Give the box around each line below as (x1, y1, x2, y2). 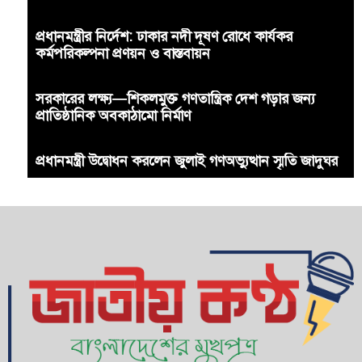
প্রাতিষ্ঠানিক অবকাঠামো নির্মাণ (36, 106, 191, 126)
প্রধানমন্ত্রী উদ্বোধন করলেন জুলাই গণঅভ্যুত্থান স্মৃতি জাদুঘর (36, 151, 338, 171)
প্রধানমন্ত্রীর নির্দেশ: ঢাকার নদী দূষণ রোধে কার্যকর (36, 27, 293, 47)
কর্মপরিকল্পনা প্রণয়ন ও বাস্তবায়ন (36, 44, 210, 64)
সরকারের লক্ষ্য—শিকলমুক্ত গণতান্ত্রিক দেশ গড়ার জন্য (36, 89, 315, 109)
